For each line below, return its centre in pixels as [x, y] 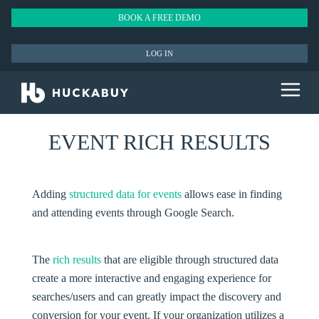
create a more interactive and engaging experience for [151, 278]
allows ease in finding [231, 194]
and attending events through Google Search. [133, 213]
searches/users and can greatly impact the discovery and [156, 297]
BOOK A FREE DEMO [159, 18]
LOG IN [159, 53]
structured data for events [125, 194]
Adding [50, 194]
